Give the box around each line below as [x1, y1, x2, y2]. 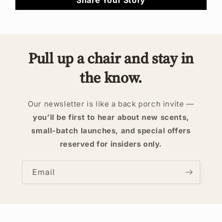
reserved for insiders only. [59, 139, 163, 149]
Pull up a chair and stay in [28, 48, 194, 68]
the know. [79, 67, 143, 88]
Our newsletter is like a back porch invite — [28, 99, 194, 109]
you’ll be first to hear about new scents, [33, 112, 189, 122]
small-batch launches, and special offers [31, 125, 191, 135]
